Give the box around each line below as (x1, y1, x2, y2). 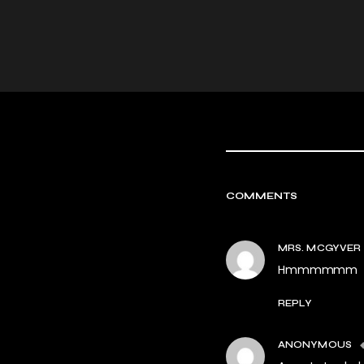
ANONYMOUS (278, 339, 352, 350)
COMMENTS (226, 190, 298, 201)
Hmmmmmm (278, 262, 358, 278)
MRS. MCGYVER (278, 242, 362, 253)
